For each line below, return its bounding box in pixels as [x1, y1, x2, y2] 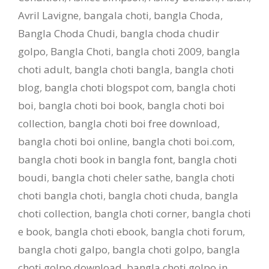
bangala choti [83, 8, 149, 22]
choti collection [18, 206, 89, 220]
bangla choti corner [94, 206, 187, 220]
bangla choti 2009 [116, 44, 202, 58]
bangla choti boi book [38, 98, 142, 112]
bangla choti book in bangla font [18, 152, 173, 166]
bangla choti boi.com [132, 134, 232, 148]
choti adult [18, 62, 70, 76]
